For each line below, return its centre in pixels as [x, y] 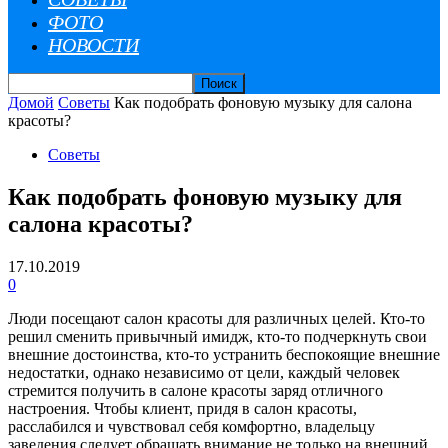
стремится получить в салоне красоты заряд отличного [195, 390]
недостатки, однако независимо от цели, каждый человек [204, 372]
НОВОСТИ [93, 45]
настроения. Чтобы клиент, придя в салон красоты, [182, 408]
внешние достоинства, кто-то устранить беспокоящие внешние [224, 354]
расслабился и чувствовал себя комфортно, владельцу [191, 426]
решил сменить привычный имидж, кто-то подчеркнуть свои [217, 336]
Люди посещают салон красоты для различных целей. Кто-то [216, 318]
